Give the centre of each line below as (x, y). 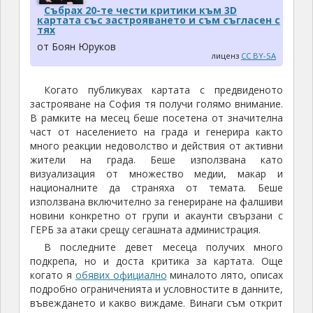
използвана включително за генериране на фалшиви (156, 202)
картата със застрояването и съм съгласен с (158, 20)
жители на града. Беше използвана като (156, 160)
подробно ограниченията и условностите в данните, (156, 289)
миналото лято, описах (225, 275)
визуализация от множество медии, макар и (156, 174)
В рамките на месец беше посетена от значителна (156, 118)
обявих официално (121, 275)
